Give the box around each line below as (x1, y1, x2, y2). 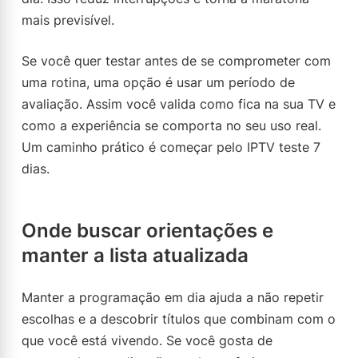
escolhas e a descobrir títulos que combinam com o (22, 311, 336, 327)
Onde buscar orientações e (22, 219, 273, 242)
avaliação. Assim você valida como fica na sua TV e (22, 96, 336, 112)
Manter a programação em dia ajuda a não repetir (22, 289, 324, 305)
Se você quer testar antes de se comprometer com (22, 53, 331, 69)
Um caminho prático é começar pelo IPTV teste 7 (22, 139, 320, 155)
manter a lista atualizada (22, 244, 249, 267)
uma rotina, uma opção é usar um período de (22, 74, 295, 90)
